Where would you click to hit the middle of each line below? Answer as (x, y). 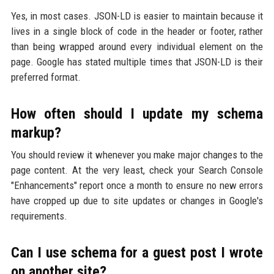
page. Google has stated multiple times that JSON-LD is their (137, 62)
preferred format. (46, 77)
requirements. (39, 216)
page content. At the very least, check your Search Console (137, 170)
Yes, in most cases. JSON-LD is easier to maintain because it (137, 16)
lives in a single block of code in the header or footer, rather (137, 31)
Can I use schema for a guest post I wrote (137, 253)
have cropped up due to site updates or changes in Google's (137, 201)
